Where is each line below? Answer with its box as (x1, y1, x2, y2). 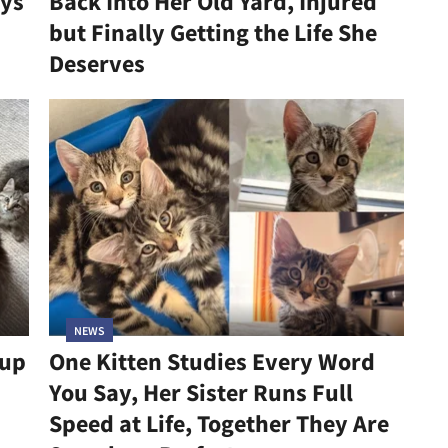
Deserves (48, 48, 145, 80)
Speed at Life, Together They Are (48, 407, 389, 439)
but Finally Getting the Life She (48, 17, 377, 49)
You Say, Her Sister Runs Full (48, 376, 353, 408)
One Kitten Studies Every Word (48, 345, 375, 377)
